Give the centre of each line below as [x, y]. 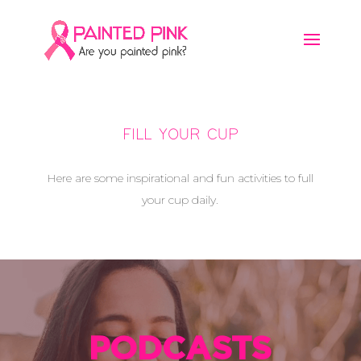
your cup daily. [180, 200]
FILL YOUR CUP [180, 135]
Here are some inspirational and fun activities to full [180, 178]
